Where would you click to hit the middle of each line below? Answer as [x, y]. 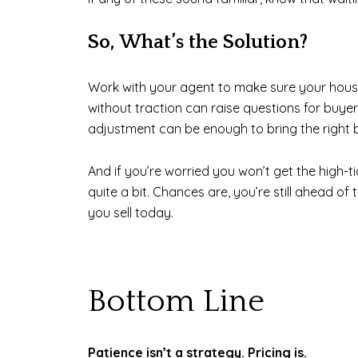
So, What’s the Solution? [198, 43]
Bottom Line [176, 302]
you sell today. [131, 212]
